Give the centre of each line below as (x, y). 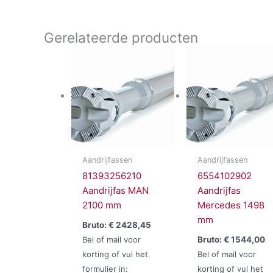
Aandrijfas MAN (115, 191)
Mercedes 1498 (231, 205)
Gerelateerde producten (121, 38)
